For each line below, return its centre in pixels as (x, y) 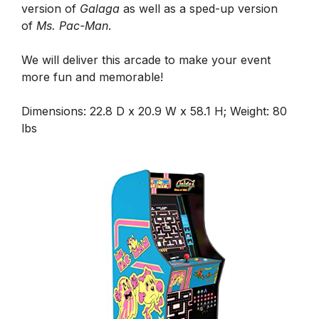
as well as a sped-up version (199, 9)
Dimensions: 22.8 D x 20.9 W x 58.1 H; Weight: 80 (154, 111)
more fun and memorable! (92, 77)
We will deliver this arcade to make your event (146, 60)
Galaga (100, 9)
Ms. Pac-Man (72, 26)
